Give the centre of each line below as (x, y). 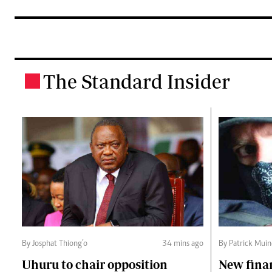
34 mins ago (183, 244)
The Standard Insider (137, 81)
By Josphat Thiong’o (55, 244)
